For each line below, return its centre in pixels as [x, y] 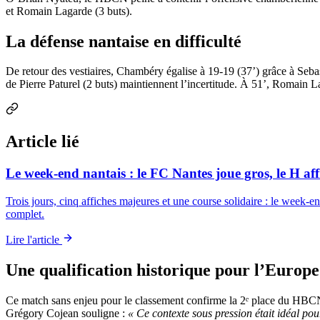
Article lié [42, 142]
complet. [25, 214]
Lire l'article [34, 239]
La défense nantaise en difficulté [124, 41]
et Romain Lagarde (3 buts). [69, 11]
